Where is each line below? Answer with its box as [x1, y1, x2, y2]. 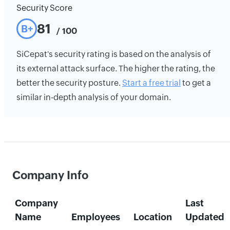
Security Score [16, 3, 72, 13]
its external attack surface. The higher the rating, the [16, 64, 215, 73]
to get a [181, 78, 211, 88]
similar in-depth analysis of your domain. [16, 92, 171, 102]
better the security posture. [16, 78, 122, 88]
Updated [185, 212, 224, 222]
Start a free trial [122, 78, 181, 88]
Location [133, 212, 172, 222]
